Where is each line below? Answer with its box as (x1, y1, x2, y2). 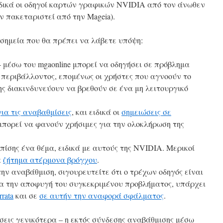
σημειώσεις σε (121, 107, 171, 117)
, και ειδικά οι (72, 107, 121, 117)
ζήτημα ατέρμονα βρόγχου (3, 154, 97, 165)
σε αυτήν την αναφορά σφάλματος (39, 190, 164, 201)
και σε (13, 190, 39, 201)
